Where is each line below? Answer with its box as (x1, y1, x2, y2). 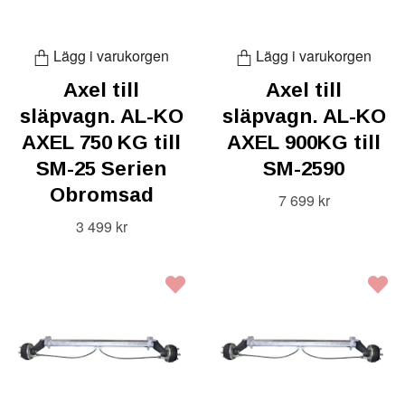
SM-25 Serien (36, 157, 166, 181)
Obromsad (49, 184, 154, 207)
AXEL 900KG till (227, 131, 381, 155)
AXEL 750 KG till (22, 131, 181, 155)
